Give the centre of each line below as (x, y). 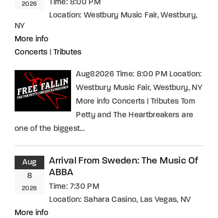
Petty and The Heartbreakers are (135, 115)
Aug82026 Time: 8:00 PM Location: (139, 74)
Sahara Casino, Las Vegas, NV (137, 200)
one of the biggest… (50, 129)
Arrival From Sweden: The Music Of (124, 161)
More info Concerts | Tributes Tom (136, 101)
